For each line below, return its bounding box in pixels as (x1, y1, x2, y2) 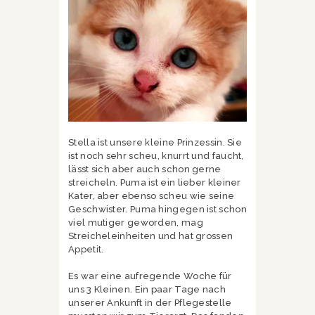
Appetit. (68, 243, 104, 255)
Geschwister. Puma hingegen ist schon (68, 203, 247, 214)
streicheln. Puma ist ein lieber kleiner (68, 176, 241, 188)
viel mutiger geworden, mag (68, 217, 203, 228)
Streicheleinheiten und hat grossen (68, 230, 233, 241)
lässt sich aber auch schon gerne (68, 163, 221, 174)
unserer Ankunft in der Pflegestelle (68, 297, 232, 309)
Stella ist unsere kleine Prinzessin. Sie (68, 136, 243, 148)
